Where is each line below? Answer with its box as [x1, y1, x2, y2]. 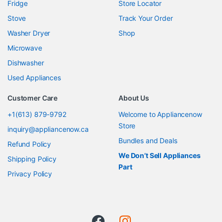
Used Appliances [7, 73, 61, 82]
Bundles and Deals [118, 136, 177, 145]
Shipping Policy [7, 154, 56, 163]
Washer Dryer [7, 28, 51, 37]
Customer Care [7, 93, 58, 102]
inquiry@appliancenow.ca [7, 124, 89, 133]
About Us [118, 93, 149, 102]
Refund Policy [7, 139, 52, 148]
